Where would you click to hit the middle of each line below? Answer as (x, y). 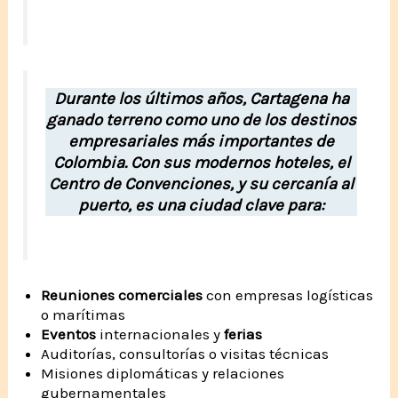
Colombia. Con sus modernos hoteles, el (201, 162)
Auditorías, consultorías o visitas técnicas (185, 353)
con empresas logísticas (288, 295)
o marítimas (84, 314)
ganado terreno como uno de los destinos (201, 119)
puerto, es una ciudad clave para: (201, 205)
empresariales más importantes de (201, 141)
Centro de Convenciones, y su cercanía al (201, 183)
